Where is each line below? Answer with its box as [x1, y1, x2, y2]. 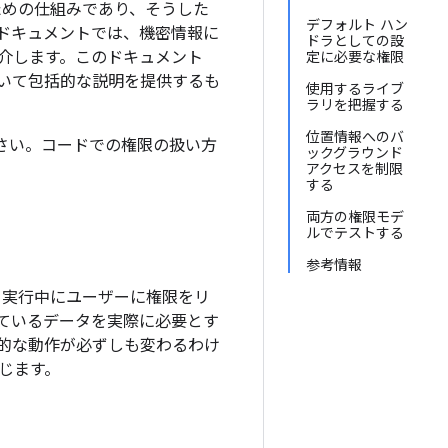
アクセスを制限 [306, 160, 403, 178]
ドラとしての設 [306, 32, 404, 50]
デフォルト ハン [306, 16, 408, 34]
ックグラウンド [306, 144, 403, 162]
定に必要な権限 [306, 48, 404, 66]
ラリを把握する [306, 96, 404, 114]
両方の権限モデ [306, 208, 404, 226]
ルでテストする [306, 224, 404, 242]
